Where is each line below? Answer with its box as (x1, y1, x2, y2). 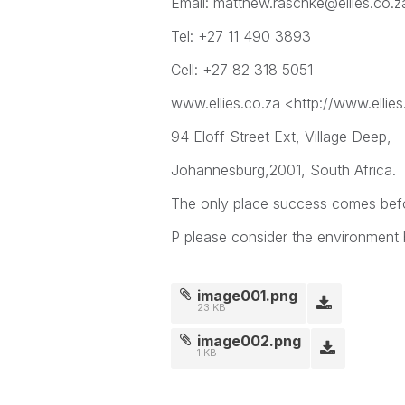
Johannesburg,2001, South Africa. (170, 161, 396, 179)
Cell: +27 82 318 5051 (170, 61, 313, 79)
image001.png (197, 287, 298, 305)
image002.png (197, 332, 302, 350)
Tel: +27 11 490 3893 (170, 27, 311, 45)
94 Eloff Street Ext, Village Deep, (170, 127, 391, 146)
